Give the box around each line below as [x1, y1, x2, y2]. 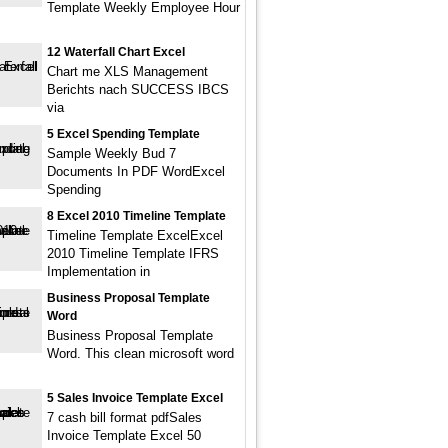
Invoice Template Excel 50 [47, 428, 201, 443]
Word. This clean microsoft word [47, 346, 234, 361]
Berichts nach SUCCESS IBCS [47, 82, 229, 97]
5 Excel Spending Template [47, 127, 200, 141]
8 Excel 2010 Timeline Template [47, 209, 226, 223]
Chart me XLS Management [47, 64, 208, 79]
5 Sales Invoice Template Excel [47, 391, 223, 405]
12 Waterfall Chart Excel [47, 45, 185, 59]
